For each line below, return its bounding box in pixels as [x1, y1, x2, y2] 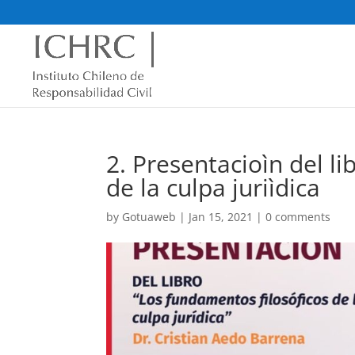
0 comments [265, 209, 331, 224]
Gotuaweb [122, 209, 177, 224]
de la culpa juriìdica [106, 171, 321, 204]
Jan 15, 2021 [189, 209, 254, 224]
